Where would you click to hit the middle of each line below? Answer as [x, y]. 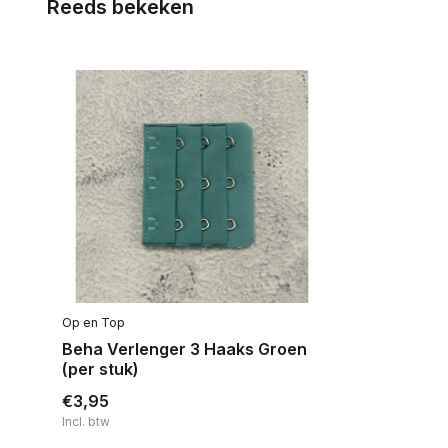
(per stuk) [100, 368]
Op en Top [93, 322]
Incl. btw [86, 421]
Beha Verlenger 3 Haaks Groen [184, 348]
